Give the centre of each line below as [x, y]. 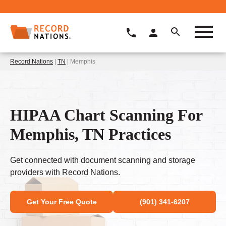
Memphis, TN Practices [91, 134]
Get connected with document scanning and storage [103, 160]
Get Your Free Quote [62, 202]
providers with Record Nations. [65, 173]
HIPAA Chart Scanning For [106, 115]
